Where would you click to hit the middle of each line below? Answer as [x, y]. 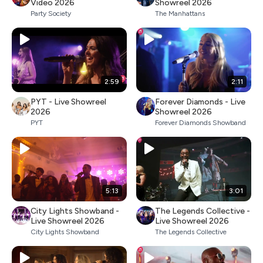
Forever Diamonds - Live [200, 102]
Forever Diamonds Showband [200, 123]
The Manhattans [180, 13]
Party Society [51, 13]
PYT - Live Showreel [68, 102]
